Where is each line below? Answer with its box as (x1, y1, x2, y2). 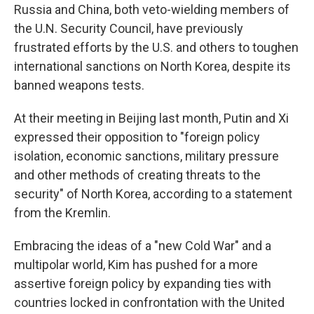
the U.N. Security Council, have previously (14, 21, 243, 36)
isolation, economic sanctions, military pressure (14, 149, 279, 163)
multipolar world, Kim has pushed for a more (14, 257, 258, 272)
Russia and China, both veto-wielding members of (14, 2, 289, 17)
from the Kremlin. (14, 205, 111, 220)
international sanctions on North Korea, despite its (14, 59, 291, 74)
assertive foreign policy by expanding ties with (14, 276, 271, 291)
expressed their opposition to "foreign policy (14, 130, 260, 144)
